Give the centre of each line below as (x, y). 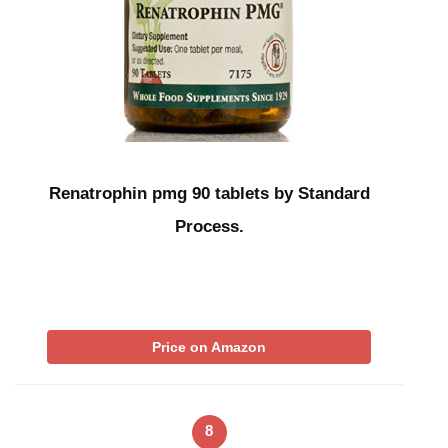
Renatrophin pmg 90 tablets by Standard (209, 194)
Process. (209, 227)
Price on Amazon (209, 347)
